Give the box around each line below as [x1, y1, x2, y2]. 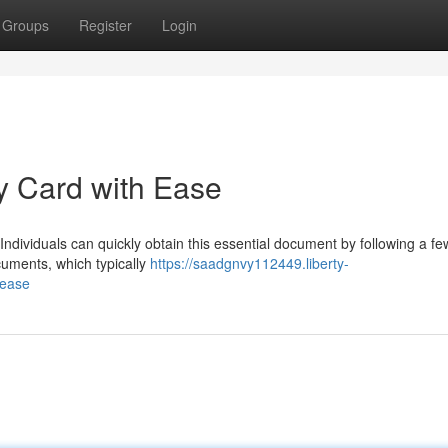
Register [79, 15, 132, 35]
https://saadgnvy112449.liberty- [150, 253, 349, 273]
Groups [2, 15, 49, 35]
